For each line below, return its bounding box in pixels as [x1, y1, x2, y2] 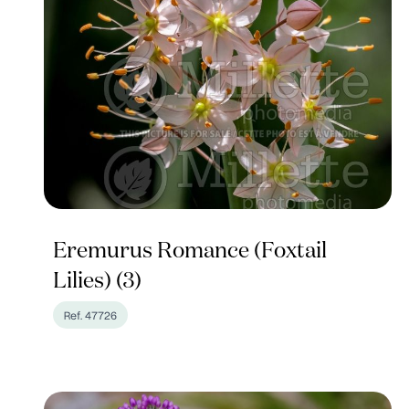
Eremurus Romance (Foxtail [53, 240, 327, 262]
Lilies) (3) [53, 270, 142, 292]
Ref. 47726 [64, 307, 117, 323]
